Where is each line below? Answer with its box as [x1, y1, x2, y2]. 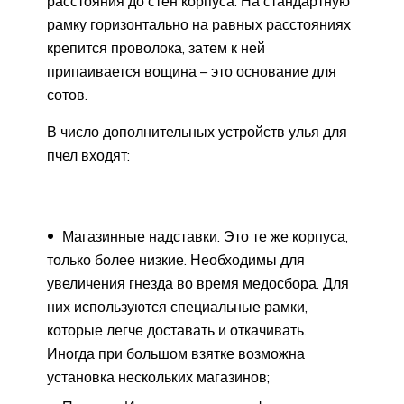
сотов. [47, 85, 87, 104]
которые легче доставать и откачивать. [47, 320, 307, 339]
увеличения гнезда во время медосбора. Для [47, 273, 349, 292]
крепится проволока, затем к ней [47, 38, 265, 57]
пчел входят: [47, 145, 130, 164]
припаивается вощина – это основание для [47, 61, 336, 80]
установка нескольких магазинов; [47, 367, 270, 386]
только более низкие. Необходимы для [47, 250, 305, 269]
